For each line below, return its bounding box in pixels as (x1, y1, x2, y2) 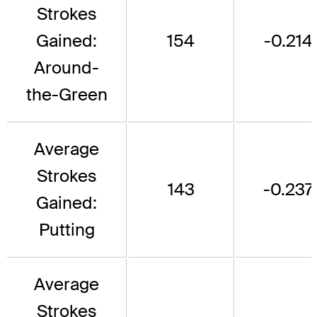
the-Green (25, 83, 108, 105)
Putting (38, 218, 95, 241)
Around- (34, 56, 99, 79)
